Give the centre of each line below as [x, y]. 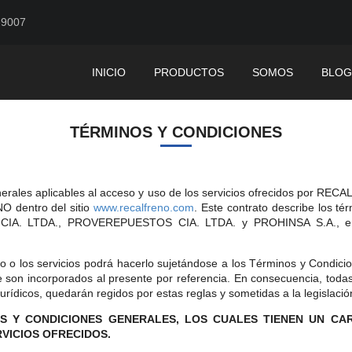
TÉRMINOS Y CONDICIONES [176, 132]
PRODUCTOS [189, 72]
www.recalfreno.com [144, 207]
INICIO [109, 72]
